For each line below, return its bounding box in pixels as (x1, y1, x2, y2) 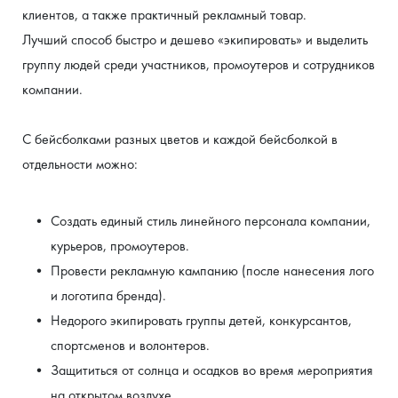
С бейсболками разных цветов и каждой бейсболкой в (22, 130, 338, 148)
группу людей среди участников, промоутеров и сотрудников (22, 55, 375, 74)
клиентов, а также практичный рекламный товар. (22, 5, 306, 24)
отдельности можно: (22, 155, 138, 173)
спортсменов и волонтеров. (51, 336, 210, 354)
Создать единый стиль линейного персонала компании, (50, 211, 370, 230)
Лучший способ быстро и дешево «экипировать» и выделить (22, 30, 368, 49)
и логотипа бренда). (51, 286, 166, 305)
